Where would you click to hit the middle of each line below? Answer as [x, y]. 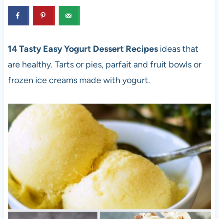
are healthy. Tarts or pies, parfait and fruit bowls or [104, 64]
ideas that [178, 49]
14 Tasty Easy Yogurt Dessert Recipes [83, 49]
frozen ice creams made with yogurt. [79, 80]
